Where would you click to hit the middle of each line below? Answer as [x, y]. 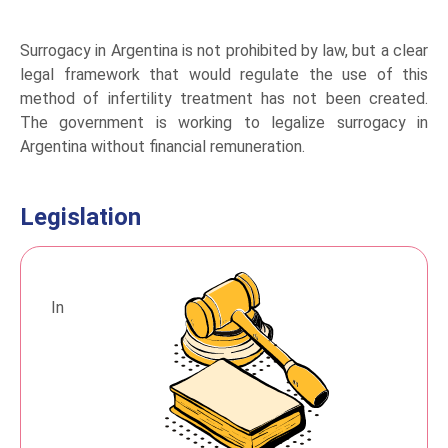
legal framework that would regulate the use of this [224, 74]
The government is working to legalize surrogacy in [224, 122]
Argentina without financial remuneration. [162, 146]
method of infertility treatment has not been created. [224, 98]
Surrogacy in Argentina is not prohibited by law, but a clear [224, 50]
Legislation [80, 217]
